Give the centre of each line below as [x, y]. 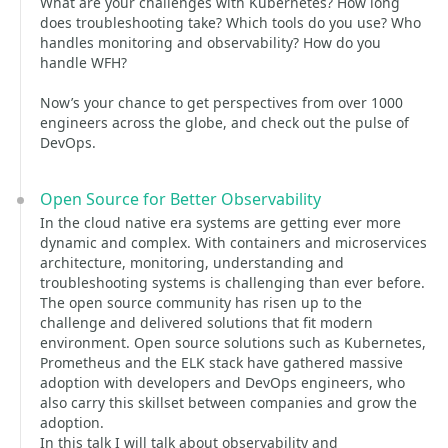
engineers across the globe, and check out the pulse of [224, 122]
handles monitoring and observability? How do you [210, 42]
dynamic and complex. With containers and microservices [233, 242]
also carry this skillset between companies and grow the [228, 402]
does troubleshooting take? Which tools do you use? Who [230, 22]
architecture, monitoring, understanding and [192, 262]
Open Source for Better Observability [180, 199]
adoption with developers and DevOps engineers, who [222, 382]
